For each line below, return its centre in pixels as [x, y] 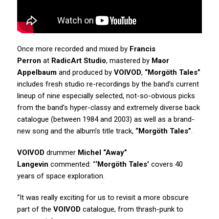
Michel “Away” [102, 152]
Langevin [33, 164]
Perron [29, 60]
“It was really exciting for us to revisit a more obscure [103, 197]
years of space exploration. [61, 176]
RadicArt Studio [79, 60]
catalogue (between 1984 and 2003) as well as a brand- [106, 119]
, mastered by [129, 60]
